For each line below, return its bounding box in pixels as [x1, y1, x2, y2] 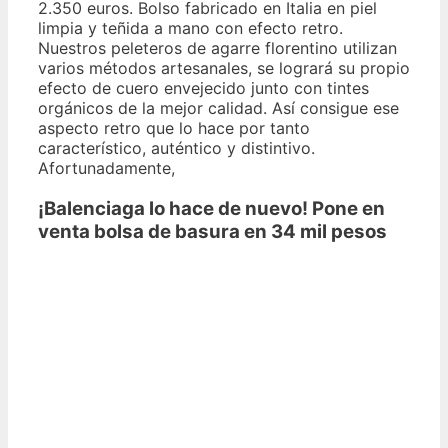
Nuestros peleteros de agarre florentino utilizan [38, 37, 397, 58]
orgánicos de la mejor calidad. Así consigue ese [38, 97, 399, 118]
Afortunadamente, [38, 157, 175, 178]
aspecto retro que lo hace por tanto [38, 117, 310, 138]
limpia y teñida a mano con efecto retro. [38, 17, 343, 38]
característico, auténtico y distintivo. [38, 137, 315, 158]
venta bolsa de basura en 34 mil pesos [38, 219, 387, 243]
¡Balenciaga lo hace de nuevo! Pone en [38, 196, 385, 220]
